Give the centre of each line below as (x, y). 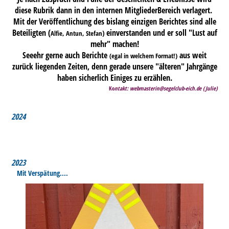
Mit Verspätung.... (40, 173)
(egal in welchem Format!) (143, 56)
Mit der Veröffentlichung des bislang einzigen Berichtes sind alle (114, 21)
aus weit (192, 55)
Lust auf (204, 33)
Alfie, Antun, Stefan (76, 33)
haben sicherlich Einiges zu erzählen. (114, 78)
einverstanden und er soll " (149, 33)
